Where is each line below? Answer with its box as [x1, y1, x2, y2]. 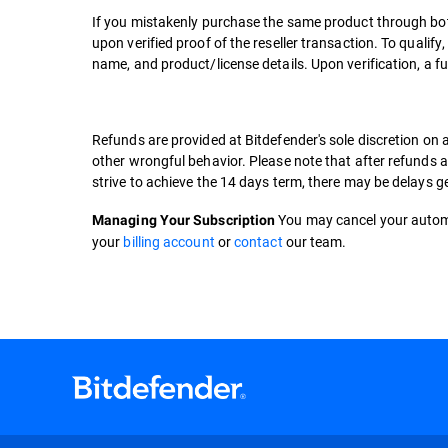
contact [234, 232, 283, 251]
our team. [282, 232, 350, 251]
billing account [123, 232, 215, 251]
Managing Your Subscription [92, 212, 276, 228]
